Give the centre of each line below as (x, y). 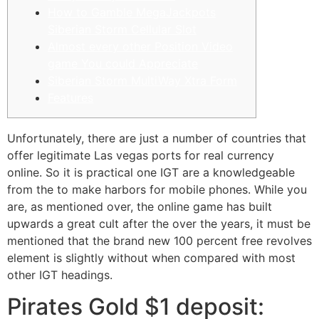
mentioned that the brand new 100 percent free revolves (159, 241)
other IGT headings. (60, 275)
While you (281, 189)
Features (70, 98)
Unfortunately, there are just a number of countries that (157, 138)
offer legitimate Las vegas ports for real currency (141, 155)
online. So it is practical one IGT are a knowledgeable (151, 172)
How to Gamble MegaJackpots (132, 12)
